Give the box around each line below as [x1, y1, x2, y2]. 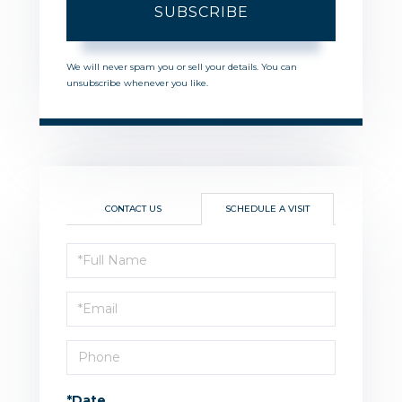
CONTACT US [104, 202, 162, 214]
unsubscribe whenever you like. [66, 76, 208, 89]
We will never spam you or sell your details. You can [66, 60, 297, 73]
